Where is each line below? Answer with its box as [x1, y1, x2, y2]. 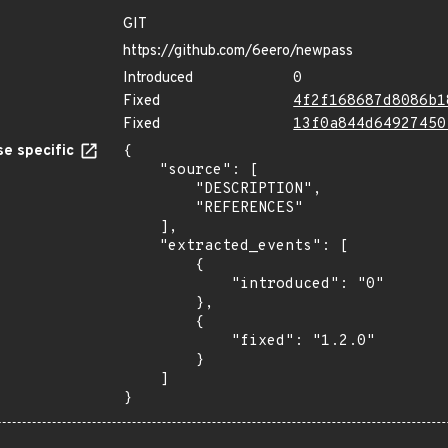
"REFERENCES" [123, 199, 195, 218]
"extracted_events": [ [123, 237, 159, 256]
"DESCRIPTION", [123, 180, 195, 199]
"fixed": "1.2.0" [123, 332, 231, 351]
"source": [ [123, 161, 159, 180]
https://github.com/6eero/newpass [123, 42, 353, 61]
